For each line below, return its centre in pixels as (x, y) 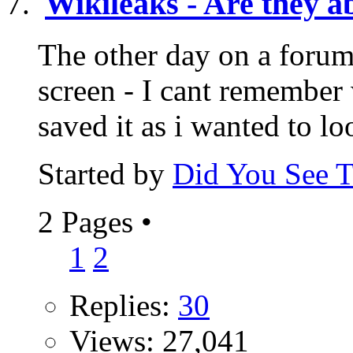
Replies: (124, 305)
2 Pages (89, 221)
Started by (105, 173)
